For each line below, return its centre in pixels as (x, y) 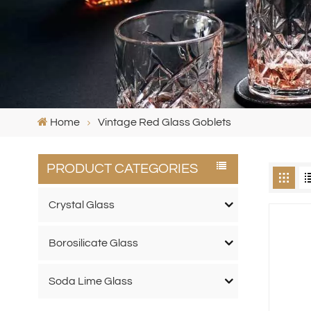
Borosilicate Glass (93, 243)
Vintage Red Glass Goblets (164, 122)
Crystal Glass (81, 204)
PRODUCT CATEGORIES (122, 169)
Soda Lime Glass (90, 281)
